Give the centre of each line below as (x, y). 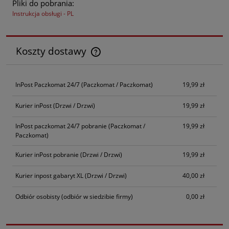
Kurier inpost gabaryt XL (49, 175)
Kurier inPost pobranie (47, 155)
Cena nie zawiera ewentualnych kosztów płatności (92, 56)
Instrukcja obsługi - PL (43, 14)
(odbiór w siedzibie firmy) (96, 196)
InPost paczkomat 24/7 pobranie (61, 126)
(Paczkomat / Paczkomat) (116, 85)
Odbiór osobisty (38, 196)
